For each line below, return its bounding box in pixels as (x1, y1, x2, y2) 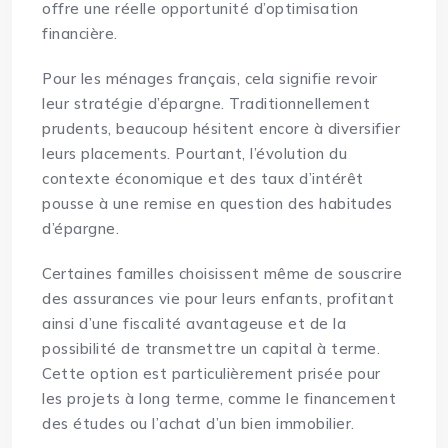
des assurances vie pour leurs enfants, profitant (42, 289, 395, 309)
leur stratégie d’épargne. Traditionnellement (42, 94, 371, 114)
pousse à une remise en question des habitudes (42, 194, 393, 214)
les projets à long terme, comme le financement (42, 389, 397, 409)
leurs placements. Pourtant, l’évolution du (42, 144, 348, 164)
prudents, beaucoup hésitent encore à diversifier (42, 119, 401, 139)
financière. (42, 24, 118, 44)
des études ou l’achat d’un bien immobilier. (42, 414, 355, 434)
